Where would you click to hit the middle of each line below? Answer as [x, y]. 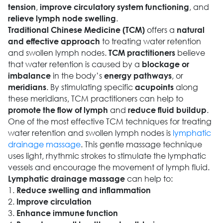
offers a [161, 30]
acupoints [154, 87]
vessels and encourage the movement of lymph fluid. [109, 167]
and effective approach [54, 41]
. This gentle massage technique [141, 144]
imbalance [29, 76]
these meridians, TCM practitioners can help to [95, 99]
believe [190, 53]
